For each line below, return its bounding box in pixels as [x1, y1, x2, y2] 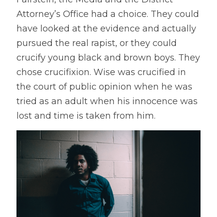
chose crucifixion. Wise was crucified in [16, 67, 186, 77]
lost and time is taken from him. [16, 110, 155, 121]
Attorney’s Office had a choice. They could [16, 9, 199, 19]
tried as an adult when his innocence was [16, 96, 198, 107]
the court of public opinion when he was [16, 81, 192, 92]
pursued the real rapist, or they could [16, 38, 177, 48]
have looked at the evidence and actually [16, 23, 196, 34]
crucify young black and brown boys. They [16, 52, 200, 63]
